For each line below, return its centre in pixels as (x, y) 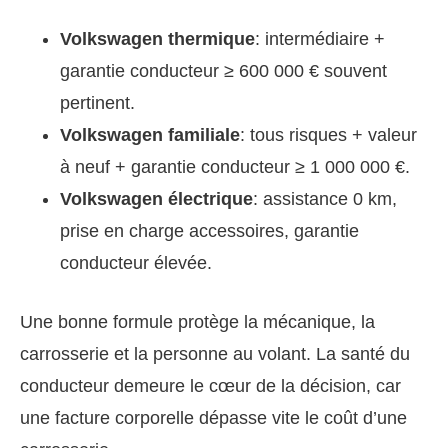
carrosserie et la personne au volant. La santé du (215, 354)
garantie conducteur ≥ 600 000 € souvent (223, 71)
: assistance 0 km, (325, 199)
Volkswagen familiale (150, 135)
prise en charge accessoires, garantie (209, 231)
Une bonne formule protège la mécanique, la (197, 322)
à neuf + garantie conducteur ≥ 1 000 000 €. (235, 167)
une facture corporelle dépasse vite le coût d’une (213, 418)
